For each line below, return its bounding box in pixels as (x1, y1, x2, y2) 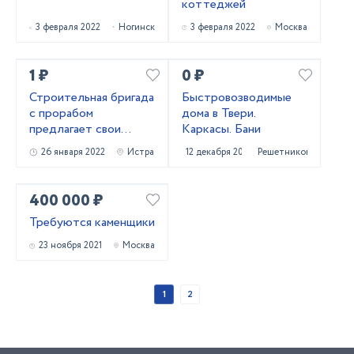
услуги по (29, 136, 82, 154)
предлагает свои (29, 120, 121, 138)
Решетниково (258, 145, 317, 159)
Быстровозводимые (182, 88, 292, 107)
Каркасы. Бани (182, 120, 261, 138)
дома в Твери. (182, 104, 213, 122)
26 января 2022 (41, 145, 105, 159)
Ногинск (119, 21, 155, 34)
